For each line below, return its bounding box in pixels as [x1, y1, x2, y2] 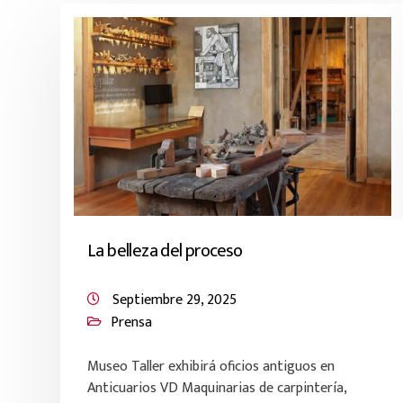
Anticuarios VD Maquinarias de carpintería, [87, 376, 346, 400]
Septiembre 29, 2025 [112, 288, 237, 312]
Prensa [111, 310, 152, 335]
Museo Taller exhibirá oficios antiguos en [87, 354, 335, 379]
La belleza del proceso [87, 236, 243, 266]
